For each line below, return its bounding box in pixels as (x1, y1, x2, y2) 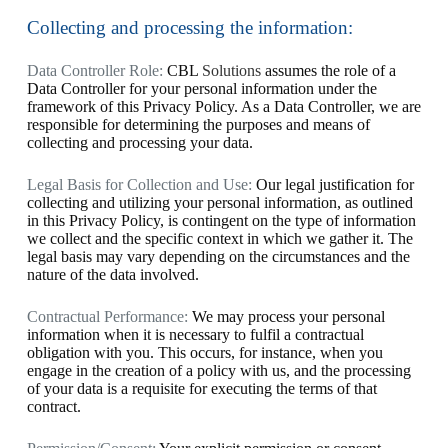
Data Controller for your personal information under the (26, 80, 377, 97)
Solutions (201, 62, 261, 79)
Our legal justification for (255, 176, 414, 193)
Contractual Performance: (26, 308, 188, 325)
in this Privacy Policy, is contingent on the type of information (26, 212, 416, 229)
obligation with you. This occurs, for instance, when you (26, 344, 383, 361)
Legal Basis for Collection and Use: (26, 176, 256, 193)
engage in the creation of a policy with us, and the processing (26, 362, 411, 379)
